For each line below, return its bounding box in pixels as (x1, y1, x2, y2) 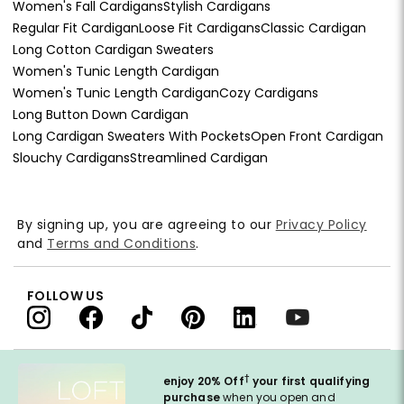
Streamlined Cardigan (130, 148, 268, 167)
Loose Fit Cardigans (139, 18, 261, 37)
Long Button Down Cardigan (13, 105, 188, 124)
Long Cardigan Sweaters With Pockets (13, 126, 251, 145)
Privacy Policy (275, 215, 367, 234)
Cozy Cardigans (219, 83, 318, 102)
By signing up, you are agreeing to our (17, 215, 276, 234)
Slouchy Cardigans (13, 148, 130, 167)
